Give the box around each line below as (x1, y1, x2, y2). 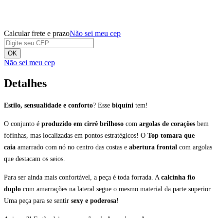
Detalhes (4, 76, 47, 90)
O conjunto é (4, 120, 41, 127)
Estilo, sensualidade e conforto (4, 101, 93, 109)
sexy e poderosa (69, 197, 116, 204)
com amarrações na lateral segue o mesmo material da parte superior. (21, 185, 212, 193)
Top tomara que (147, 131, 195, 139)
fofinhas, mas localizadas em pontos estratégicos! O (4, 131, 147, 139)
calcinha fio (161, 173, 195, 181)
